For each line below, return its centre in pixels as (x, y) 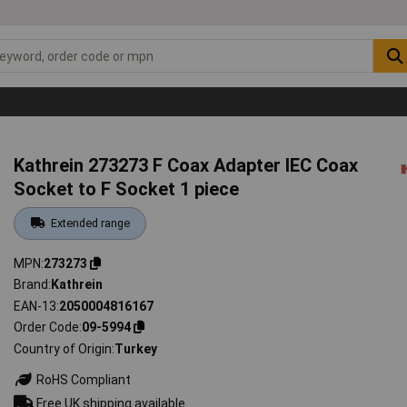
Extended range (90, 223)
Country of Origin (63, 348)
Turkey (136, 348)
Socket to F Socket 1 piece (127, 189)
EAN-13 (35, 306)
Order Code (47, 328)
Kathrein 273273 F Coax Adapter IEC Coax (186, 165)
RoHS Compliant (83, 379)
